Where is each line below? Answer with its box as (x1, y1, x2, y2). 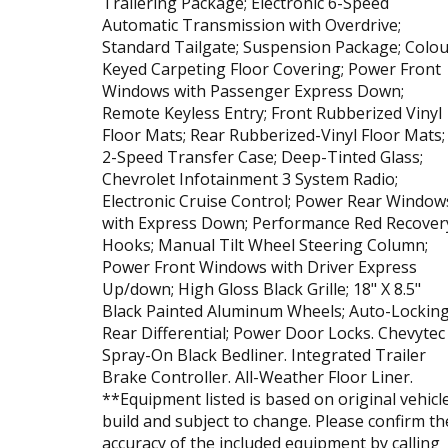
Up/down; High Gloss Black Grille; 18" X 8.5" (102, 277, 421, 300)
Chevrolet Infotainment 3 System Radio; (102, 167, 398, 190)
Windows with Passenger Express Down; (102, 79, 404, 102)
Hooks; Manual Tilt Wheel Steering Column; (102, 233, 428, 256)
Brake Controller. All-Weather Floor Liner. (102, 365, 413, 388)
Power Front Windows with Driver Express (102, 255, 417, 278)
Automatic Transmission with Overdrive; (102, 13, 401, 36)
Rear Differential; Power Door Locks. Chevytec (102, 321, 445, 344)
